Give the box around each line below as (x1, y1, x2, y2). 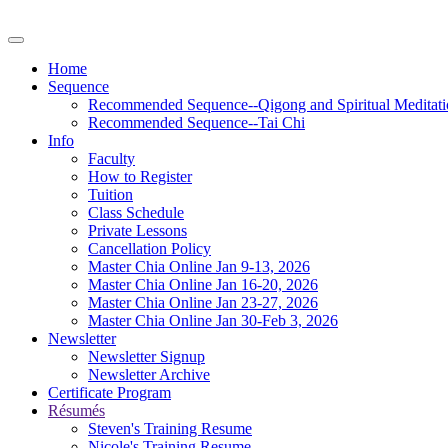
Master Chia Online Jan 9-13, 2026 (88, 258, 310, 275)
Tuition (88, 186, 133, 203)
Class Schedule (88, 204, 184, 221)
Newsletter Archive (88, 366, 210, 383)
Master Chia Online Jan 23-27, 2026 (88, 294, 318, 311)
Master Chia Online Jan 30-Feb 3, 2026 (88, 312, 338, 329)
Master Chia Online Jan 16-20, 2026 (88, 276, 318, 293)
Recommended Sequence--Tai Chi (88, 114, 305, 131)
